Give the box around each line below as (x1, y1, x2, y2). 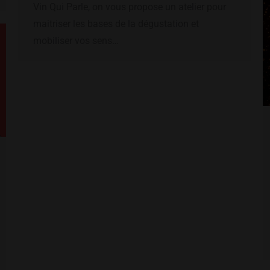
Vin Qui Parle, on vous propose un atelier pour (33, 1, 226, 13)
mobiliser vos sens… (33, 35, 119, 47)
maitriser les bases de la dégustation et (33, 18, 199, 30)
